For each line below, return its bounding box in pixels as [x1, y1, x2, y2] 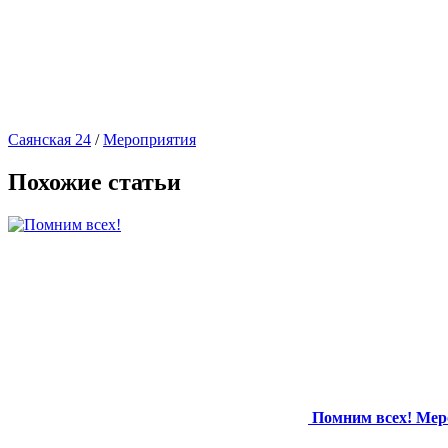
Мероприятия [103, 130, 196, 148]
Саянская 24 [8, 130, 91, 148]
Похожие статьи [8, 168, 181, 195]
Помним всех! [312, 408, 412, 426]
